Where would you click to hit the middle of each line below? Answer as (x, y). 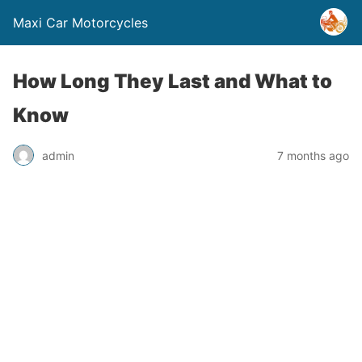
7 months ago (313, 155)
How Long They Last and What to (173, 81)
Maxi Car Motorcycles (80, 23)
